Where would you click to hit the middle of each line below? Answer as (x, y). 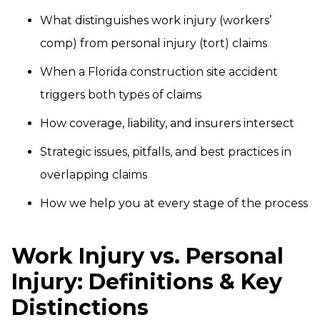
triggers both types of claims (121, 95)
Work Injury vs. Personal (147, 256)
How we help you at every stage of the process (174, 204)
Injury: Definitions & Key (147, 282)
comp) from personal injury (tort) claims (154, 44)
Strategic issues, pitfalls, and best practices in (166, 152)
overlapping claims (94, 175)
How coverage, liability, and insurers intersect (167, 124)
